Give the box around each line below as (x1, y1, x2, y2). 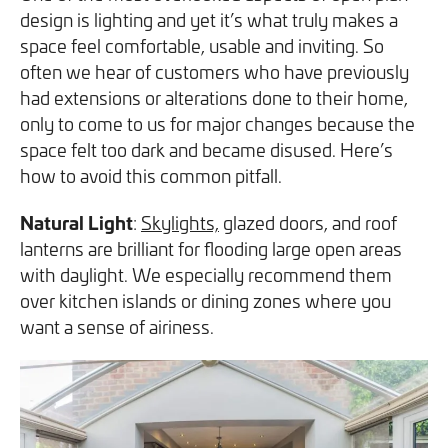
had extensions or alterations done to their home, (20, 85, 408, 110)
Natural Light (20, 208, 133, 236)
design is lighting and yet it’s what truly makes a (20, 7, 398, 32)
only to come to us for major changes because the (20, 111, 415, 136)
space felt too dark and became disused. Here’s (20, 137, 393, 162)
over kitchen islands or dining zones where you (20, 288, 391, 313)
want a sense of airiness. (20, 314, 214, 339)
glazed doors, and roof (219, 210, 397, 235)
